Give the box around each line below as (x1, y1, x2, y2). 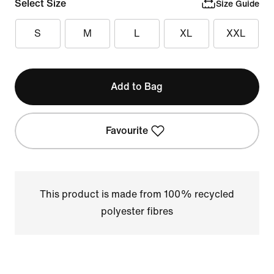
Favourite (106, 125, 149, 136)
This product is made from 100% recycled (39, 189, 234, 199)
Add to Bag (111, 81, 163, 92)
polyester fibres (100, 206, 173, 217)
